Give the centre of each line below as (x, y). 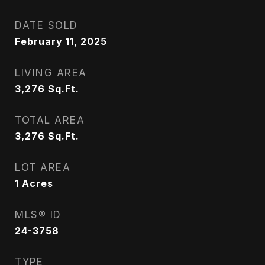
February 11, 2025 (61, 41)
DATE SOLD (46, 25)
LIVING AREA (51, 73)
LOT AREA (43, 167)
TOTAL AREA (50, 120)
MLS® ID (38, 215)
